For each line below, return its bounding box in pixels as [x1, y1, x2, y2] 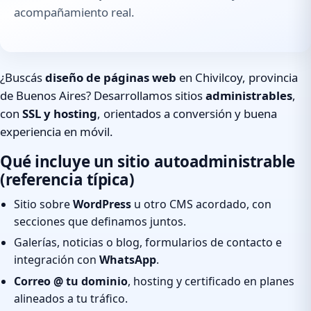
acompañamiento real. [14, 4, 135, 21]
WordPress [73, 196, 131, 212]
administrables [205, 87, 292, 104]
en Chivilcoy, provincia [176, 69, 298, 86]
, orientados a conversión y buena [97, 106, 277, 122]
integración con [14, 252, 99, 268]
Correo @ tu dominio [14, 273, 128, 289]
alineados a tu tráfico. [14, 290, 128, 306]
